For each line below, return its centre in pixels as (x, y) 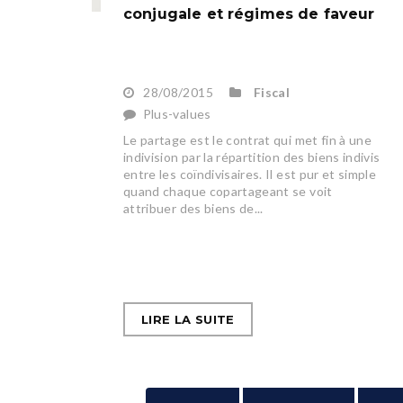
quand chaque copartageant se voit (228, 192)
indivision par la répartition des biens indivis (252, 157)
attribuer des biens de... (193, 209)
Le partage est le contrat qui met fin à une (248, 140)
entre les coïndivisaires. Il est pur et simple (250, 175)
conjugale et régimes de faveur (249, 14)
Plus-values (177, 114)
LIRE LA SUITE (188, 320)
